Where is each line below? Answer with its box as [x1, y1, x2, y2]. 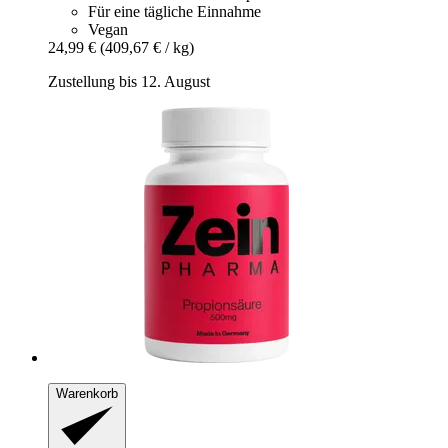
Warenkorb [56, 386, 118, 402]
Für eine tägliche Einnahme [88, 3, 261, 21]
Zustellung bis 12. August [48, 73, 210, 91]
